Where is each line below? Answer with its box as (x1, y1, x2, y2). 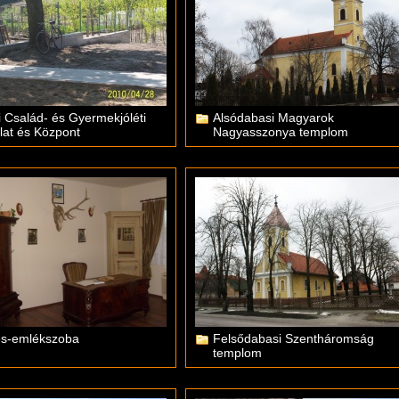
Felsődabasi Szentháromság (213, 331, 374, 346)
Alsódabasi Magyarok (213, 110, 334, 125)
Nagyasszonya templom (213, 125, 348, 139)
